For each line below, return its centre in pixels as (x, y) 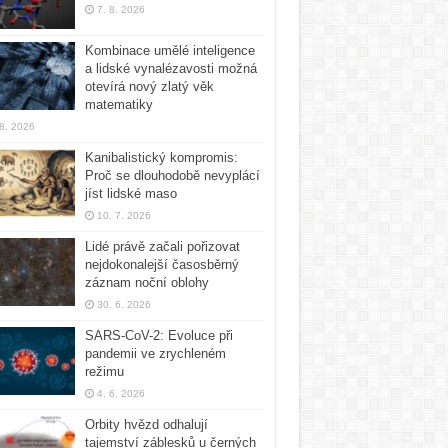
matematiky (118, 105)
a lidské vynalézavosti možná (170, 69)
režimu (104, 372)
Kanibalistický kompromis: (161, 158)
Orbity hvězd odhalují (146, 425)
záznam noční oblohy (146, 283)
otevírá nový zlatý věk (149, 87)
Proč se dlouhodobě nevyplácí (172, 176)
